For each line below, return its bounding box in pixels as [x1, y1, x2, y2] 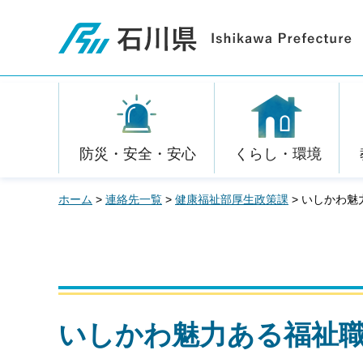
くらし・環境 [233, 146, 322, 162]
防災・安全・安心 [79, 146, 196, 162]
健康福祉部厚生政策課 [175, 193, 288, 206]
